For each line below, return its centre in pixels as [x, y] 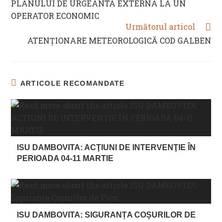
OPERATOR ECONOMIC [55, 16]
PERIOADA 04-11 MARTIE [65, 159]
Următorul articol [160, 27]
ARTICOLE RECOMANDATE [72, 83]
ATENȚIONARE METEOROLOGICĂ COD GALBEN [119, 41]
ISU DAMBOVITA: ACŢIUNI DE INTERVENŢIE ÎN [107, 148]
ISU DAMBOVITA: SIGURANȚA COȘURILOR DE [107, 215]
